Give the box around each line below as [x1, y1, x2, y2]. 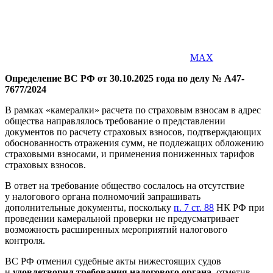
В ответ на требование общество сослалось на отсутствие [5, 180, 244, 191]
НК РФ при [214, 202, 264, 213]
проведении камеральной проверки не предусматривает [5, 213, 239, 224]
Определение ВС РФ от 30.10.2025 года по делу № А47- [5, 73, 244, 83]
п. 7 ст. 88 [174, 202, 214, 213]
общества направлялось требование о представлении [5, 115, 225, 126]
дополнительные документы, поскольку [5, 202, 174, 213]
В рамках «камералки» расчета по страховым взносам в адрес [5, 104, 261, 115]
